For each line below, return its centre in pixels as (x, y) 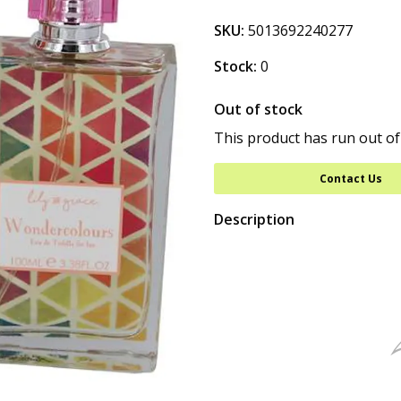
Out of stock (258, 109)
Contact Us (350, 179)
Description (254, 219)
